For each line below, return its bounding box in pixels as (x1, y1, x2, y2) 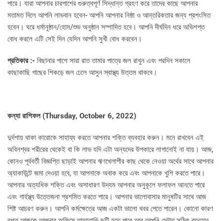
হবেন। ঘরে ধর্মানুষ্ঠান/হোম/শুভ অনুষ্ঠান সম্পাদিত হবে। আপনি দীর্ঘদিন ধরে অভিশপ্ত (7, 23, 205, 32)
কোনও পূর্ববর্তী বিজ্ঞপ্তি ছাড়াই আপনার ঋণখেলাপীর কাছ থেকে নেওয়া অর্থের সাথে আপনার (7, 157, 214, 166)
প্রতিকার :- (7, 56, 35, 66)
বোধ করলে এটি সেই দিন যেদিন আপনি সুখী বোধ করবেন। (7, 35, 142, 44)
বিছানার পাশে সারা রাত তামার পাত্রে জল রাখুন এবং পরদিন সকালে (37, 56, 190, 66)
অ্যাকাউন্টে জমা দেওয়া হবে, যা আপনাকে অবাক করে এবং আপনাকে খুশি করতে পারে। (7, 169, 205, 178)
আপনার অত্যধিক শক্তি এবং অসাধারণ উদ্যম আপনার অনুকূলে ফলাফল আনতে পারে (7, 181, 205, 190)
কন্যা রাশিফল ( (7, 111, 45, 121)
